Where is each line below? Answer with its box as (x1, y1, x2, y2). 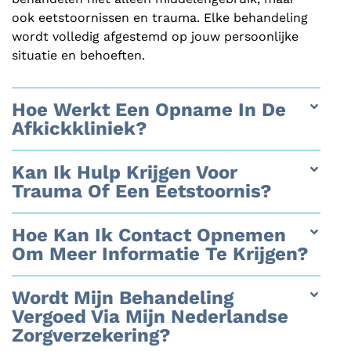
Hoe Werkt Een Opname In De (12, 98, 286, 121)
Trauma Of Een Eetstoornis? (12, 179, 272, 202)
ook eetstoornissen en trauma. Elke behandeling (12, 9, 308, 25)
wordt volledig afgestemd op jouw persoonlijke (12, 28, 299, 44)
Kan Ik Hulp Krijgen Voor (12, 161, 237, 183)
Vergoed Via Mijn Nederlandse (12, 305, 288, 327)
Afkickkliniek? (12, 117, 147, 139)
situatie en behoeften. (12, 47, 145, 63)
